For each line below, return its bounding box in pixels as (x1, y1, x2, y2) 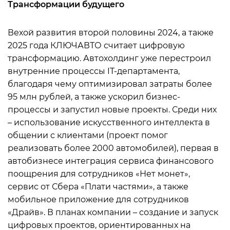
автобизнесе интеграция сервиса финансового (8, 156, 214, 166)
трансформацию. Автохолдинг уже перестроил (8, 53, 211, 63)
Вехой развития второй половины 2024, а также (8, 28, 214, 37)
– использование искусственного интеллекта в (8, 118, 210, 127)
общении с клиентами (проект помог (8, 130, 168, 140)
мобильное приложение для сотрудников (8, 195, 189, 204)
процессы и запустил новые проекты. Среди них (8, 105, 217, 114)
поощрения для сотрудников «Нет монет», (8, 169, 190, 179)
